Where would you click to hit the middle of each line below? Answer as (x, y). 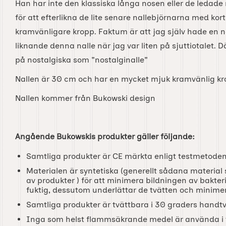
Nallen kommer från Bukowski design (85, 98)
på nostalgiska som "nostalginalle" (82, 60)
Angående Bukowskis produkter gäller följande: (105, 136)
